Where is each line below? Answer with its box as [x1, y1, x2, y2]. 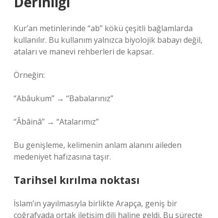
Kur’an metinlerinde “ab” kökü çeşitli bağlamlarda [14, 23, 193, 34]
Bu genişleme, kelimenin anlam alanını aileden [14, 140, 182, 150]
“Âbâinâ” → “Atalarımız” [14, 116, 99, 127]
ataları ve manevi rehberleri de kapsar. [14, 46, 154, 57]
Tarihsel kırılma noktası [14, 173, 140, 187]
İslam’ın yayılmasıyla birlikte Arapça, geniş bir [14, 198, 177, 209]
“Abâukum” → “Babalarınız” [14, 93, 113, 104]
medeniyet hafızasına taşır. [14, 151, 111, 162]
